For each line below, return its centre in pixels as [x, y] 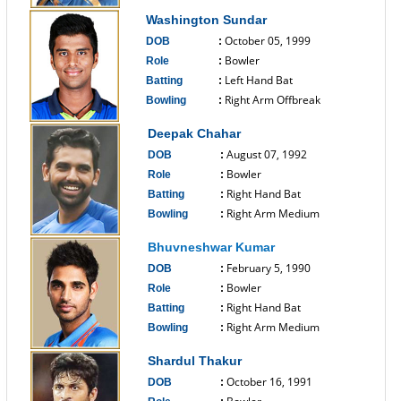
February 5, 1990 [269, 268]
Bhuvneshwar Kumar [211, 247]
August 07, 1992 [267, 154]
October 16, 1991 [269, 382]
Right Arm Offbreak [273, 100]
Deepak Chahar [194, 133]
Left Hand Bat [259, 80]
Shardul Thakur [195, 361]
